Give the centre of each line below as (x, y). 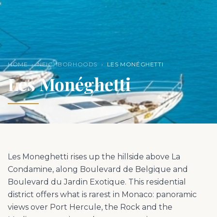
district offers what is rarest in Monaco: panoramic (102, 194)
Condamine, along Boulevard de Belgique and (98, 169)
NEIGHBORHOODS (68, 64)
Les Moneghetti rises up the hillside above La (94, 156)
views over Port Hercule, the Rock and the (90, 207)
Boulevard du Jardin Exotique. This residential (97, 182)
